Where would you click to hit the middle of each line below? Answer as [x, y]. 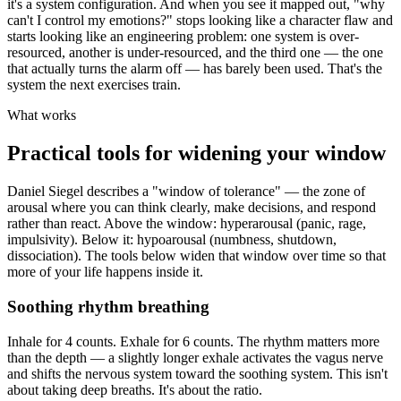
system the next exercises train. [94, 85]
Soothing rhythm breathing [108, 306]
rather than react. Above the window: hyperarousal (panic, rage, [187, 224]
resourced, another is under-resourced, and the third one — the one [195, 53]
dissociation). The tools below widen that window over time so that [196, 256]
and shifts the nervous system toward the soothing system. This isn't [197, 373]
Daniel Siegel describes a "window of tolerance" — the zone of [186, 192]
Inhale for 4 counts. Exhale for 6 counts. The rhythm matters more [193, 341]
